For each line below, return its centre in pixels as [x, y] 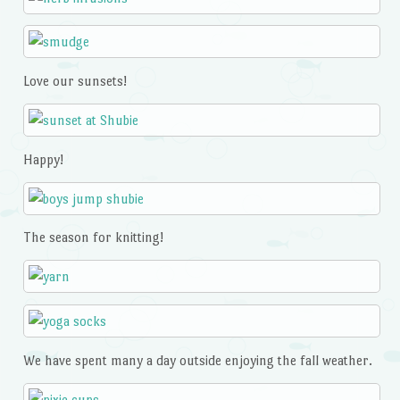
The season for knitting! [93, 237]
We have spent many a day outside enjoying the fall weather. [197, 360]
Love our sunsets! [75, 81]
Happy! [43, 159]
